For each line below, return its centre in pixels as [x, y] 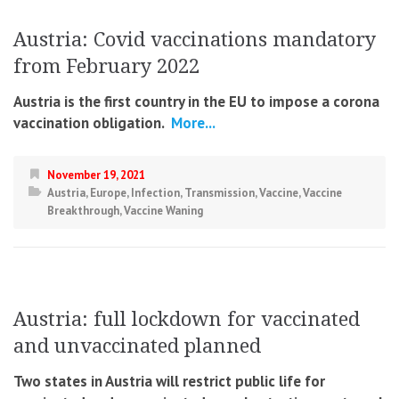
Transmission [220, 193]
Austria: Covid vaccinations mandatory [195, 40]
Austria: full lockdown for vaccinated [187, 320]
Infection [155, 193]
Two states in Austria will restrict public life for [169, 382]
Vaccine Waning [163, 211]
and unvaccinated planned [137, 346]
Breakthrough [83, 211]
